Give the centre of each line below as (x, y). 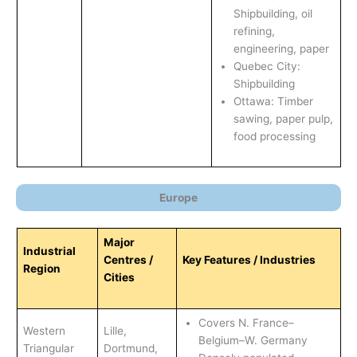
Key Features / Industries (249, 259)
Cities (119, 277)
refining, (254, 31)
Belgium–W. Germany (253, 340)
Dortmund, (130, 348)
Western (44, 330)
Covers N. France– (246, 322)
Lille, (115, 330)
